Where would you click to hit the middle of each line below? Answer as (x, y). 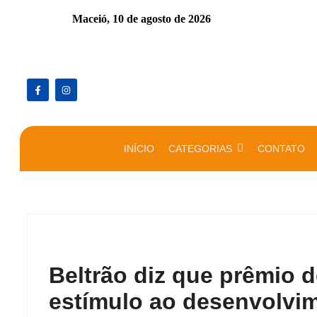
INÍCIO (139, 149)
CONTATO (281, 149)
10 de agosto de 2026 (162, 19)
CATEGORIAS (200, 149)
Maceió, (92, 19)
